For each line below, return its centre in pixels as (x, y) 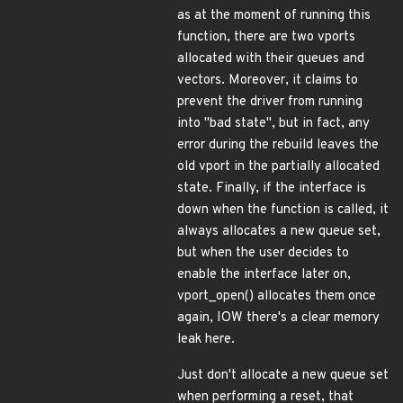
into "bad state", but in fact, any (273, 124)
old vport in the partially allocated (278, 167)
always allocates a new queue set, (279, 232)
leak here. (206, 340)
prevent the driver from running (270, 102)
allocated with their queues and (271, 59)
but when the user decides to (263, 253)
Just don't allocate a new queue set (283, 376)
